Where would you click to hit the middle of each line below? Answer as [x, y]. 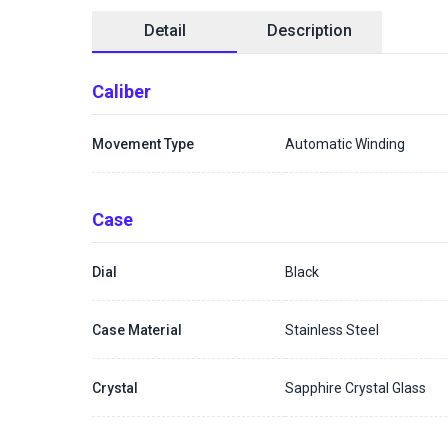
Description [309, 30]
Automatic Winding [345, 143]
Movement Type [143, 143]
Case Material [137, 329]
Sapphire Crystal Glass [356, 387]
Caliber [121, 91]
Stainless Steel [332, 329]
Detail [164, 30]
